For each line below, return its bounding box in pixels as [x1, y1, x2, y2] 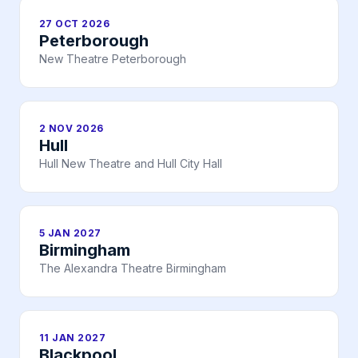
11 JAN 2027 [39, 332, 106, 344]
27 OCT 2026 [39, 18, 110, 30]
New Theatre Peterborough [39, 52, 186, 66]
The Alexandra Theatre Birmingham [39, 261, 226, 276]
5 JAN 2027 [39, 227, 101, 240]
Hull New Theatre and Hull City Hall [39, 157, 222, 171]
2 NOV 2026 [39, 122, 104, 135]
